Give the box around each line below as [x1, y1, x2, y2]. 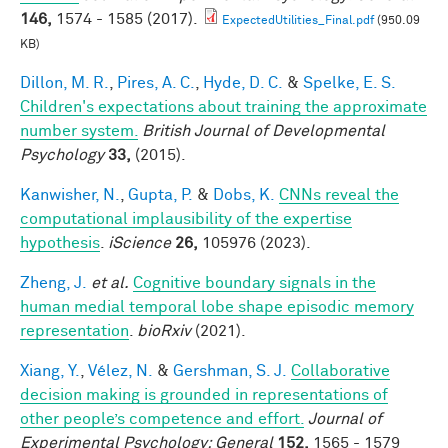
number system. [20, 122, 138, 139]
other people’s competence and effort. [20, 410, 304, 427]
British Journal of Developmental [142, 122, 385, 139]
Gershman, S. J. [173, 362, 287, 379]
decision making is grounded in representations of [20, 386, 388, 403]
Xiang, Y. [20, 362, 80, 379]
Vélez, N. [88, 362, 153, 379]
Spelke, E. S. [303, 74, 396, 91]
